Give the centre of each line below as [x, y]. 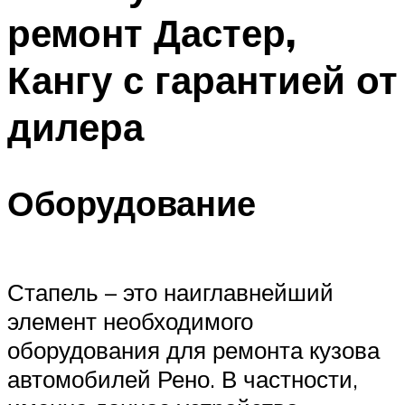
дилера [75, 126]
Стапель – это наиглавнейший [170, 292]
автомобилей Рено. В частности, [183, 378]
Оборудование [132, 203]
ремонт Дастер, [151, 32]
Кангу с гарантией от [202, 79]
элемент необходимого [130, 320]
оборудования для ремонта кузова [193, 349]
